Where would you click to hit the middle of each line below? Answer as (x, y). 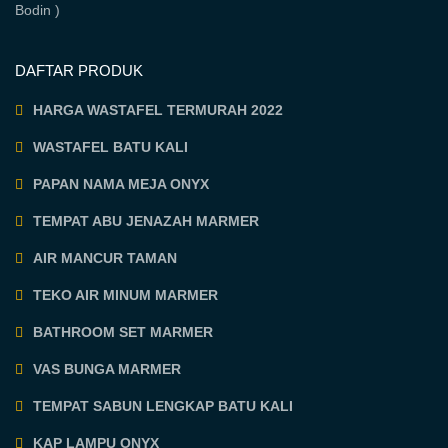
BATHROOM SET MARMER (123, 331)
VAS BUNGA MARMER (107, 368)
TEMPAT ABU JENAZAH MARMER (146, 220)
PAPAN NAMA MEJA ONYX (121, 183)
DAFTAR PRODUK (79, 70)
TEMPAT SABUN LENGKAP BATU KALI (163, 405)
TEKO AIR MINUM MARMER (126, 294)
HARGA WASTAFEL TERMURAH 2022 (158, 109)
